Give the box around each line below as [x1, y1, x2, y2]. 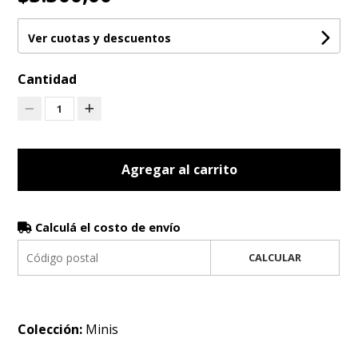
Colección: [18, 320, 86, 339]
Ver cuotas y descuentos [28, 30, 172, 46]
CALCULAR [248, 250, 301, 265]
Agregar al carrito [121, 161, 237, 179]
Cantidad [18, 70, 78, 89]
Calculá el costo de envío [32, 220, 181, 236]
